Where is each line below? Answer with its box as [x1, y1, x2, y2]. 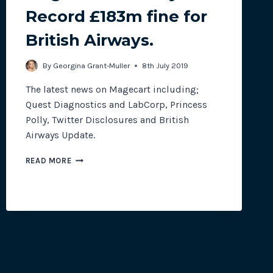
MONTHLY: [71, 165, 112, 175]
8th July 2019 [141, 61, 188, 71]
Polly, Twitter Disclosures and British [25, 114, 189, 126]
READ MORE [25, 156, 72, 166]
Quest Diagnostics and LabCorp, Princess [25, 99, 207, 111]
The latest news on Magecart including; [25, 83, 199, 96]
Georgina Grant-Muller [52, 61, 130, 71]
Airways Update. [25, 129, 95, 141]
